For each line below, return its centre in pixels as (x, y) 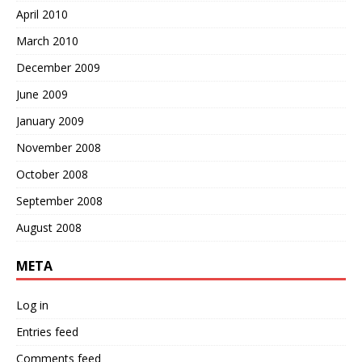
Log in (32, 305)
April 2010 (42, 15)
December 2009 (58, 68)
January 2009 (50, 121)
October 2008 (52, 175)
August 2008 (49, 228)
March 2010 (47, 41)
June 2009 (42, 95)
